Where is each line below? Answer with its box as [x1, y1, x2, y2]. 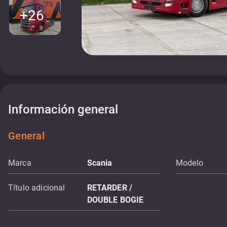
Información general [8, 102, 118, 117]
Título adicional [8, 183, 65, 193]
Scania [87, 158, 112, 168]
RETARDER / [87, 183, 133, 193]
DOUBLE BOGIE [87, 195, 144, 205]
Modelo [176, 158, 203, 168]
